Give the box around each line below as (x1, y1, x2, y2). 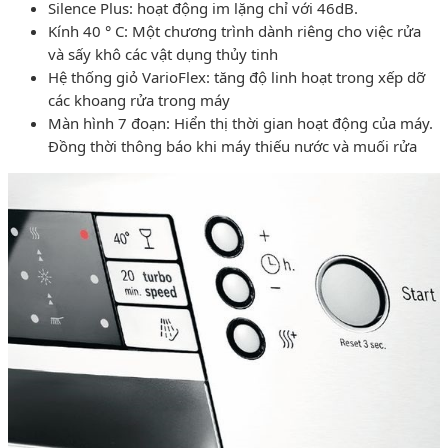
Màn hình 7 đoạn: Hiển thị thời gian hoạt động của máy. (48, 112, 433, 133)
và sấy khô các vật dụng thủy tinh (48, 43, 278, 64)
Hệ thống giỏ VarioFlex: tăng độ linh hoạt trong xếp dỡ (48, 66, 425, 87)
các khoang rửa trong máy (48, 89, 230, 110)
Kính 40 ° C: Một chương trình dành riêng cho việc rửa (48, 20, 421, 41)
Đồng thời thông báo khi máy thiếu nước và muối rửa (48, 135, 417, 156)
